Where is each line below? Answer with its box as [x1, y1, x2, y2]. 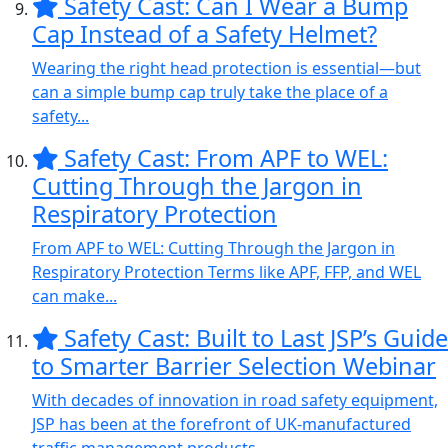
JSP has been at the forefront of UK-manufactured [32, 413, 411, 435]
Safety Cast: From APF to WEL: [64, 142, 388, 174]
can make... [32, 285, 117, 307]
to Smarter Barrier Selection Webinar [32, 350, 436, 382]
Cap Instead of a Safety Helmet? [32, 18, 377, 50]
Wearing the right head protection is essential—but [32, 57, 421, 79]
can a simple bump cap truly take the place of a [32, 81, 388, 103]
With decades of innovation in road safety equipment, [32, 389, 438, 411]
